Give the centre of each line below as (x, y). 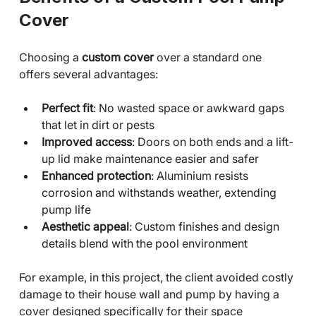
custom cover (117, 57)
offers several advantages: (88, 74)
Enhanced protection (96, 175)
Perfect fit (67, 108)
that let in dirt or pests (98, 124)
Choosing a (50, 57)
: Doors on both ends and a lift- (212, 141)
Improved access (86, 141)
